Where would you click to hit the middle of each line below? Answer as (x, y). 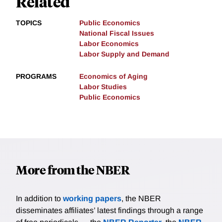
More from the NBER (73, 170)
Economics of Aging (113, 77)
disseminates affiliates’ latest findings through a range (110, 211)
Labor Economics (109, 44)
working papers (92, 199)
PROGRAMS (36, 77)
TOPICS (29, 23)
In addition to (39, 199)
